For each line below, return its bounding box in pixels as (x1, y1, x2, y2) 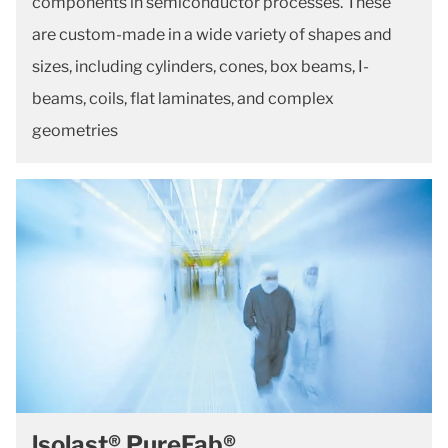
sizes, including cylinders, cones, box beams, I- (32, 57, 369, 76)
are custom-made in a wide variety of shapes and (32, 25, 392, 44)
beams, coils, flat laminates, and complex (32, 89, 334, 108)
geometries (32, 121, 118, 140)
